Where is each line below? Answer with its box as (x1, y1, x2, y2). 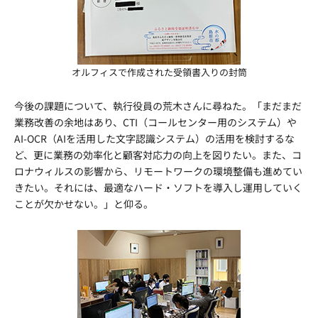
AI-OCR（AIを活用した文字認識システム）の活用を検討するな (14, 131, 295, 146)
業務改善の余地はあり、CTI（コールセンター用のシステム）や (14, 115, 297, 129)
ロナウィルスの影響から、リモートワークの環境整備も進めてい (14, 164, 302, 178)
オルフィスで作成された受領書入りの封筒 (71, 65, 247, 79)
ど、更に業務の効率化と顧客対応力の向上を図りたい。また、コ (14, 148, 302, 162)
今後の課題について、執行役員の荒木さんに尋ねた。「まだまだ (14, 99, 302, 113)
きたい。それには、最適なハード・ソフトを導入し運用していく (14, 180, 302, 194)
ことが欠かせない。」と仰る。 (14, 197, 153, 211)
